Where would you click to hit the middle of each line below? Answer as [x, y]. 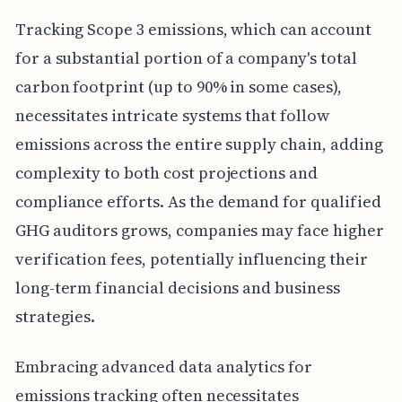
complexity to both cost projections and [166, 172]
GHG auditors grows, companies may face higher [199, 230]
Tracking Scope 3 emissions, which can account [193, 29]
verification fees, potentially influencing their [191, 258]
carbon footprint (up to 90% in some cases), [178, 86]
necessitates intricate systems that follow [172, 115]
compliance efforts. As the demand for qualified [198, 201]
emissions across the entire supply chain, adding [199, 144]
